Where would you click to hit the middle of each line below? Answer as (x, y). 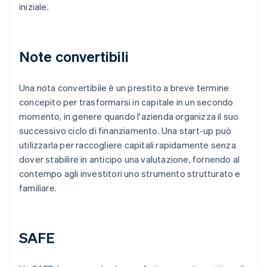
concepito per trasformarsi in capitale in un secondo (126, 102)
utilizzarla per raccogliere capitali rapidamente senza (128, 145)
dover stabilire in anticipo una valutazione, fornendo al (130, 159)
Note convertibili (74, 57)
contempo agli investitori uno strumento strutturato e (130, 174)
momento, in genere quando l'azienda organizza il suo (129, 117)
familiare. (38, 188)
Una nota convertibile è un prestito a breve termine (124, 88)
